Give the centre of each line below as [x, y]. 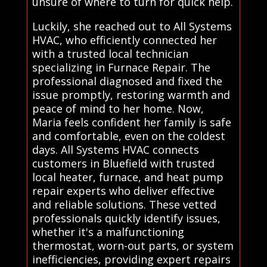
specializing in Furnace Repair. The [121, 67]
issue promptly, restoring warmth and [131, 94]
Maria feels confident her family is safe [131, 122]
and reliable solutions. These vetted [124, 204]
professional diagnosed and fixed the [127, 81]
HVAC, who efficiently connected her [124, 40]
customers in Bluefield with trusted [123, 163]
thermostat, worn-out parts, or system [133, 245]
